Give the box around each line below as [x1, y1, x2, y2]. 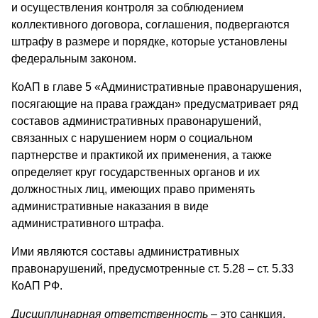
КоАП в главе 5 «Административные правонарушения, [11, 80, 302, 93]
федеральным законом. [11, 52, 136, 65]
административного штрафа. [11, 216, 164, 229]
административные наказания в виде [11, 199, 209, 212]
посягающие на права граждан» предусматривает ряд [11, 97, 298, 110]
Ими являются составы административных [11, 245, 239, 258]
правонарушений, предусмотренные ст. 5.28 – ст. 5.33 [11, 262, 294, 275]
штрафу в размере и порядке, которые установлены [11, 35, 287, 48]
